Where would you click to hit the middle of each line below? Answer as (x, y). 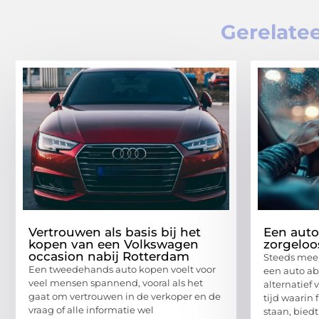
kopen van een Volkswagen (114, 244)
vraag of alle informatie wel (91, 309)
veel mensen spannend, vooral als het (116, 282)
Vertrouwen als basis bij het (115, 232)
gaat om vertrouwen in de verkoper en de (125, 296)
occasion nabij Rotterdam (109, 256)
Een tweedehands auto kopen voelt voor (122, 269)
